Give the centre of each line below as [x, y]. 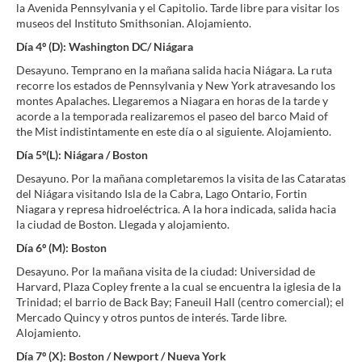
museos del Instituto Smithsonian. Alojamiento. [134, 23]
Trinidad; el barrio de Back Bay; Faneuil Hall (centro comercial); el [180, 302]
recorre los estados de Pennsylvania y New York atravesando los [176, 85]
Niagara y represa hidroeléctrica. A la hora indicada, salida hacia [176, 209]
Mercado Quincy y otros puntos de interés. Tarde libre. [152, 317]
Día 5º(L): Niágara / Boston [82, 155]
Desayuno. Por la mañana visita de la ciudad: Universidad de [166, 271]
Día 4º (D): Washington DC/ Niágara [105, 46]
